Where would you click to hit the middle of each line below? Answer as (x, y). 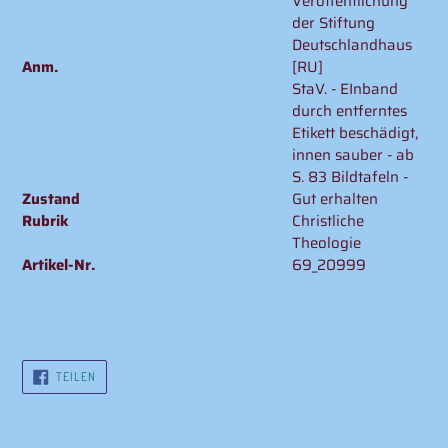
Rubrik (45, 220)
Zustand (51, 198)
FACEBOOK (123, 386)
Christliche (328, 220)
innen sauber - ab (353, 154)
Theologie (326, 242)
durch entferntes (349, 110)
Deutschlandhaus (352, 44)
